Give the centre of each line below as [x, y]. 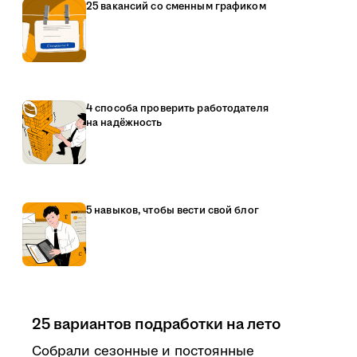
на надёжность [124, 123]
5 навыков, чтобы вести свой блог [173, 210]
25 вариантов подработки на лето [156, 324]
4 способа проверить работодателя [177, 108]
